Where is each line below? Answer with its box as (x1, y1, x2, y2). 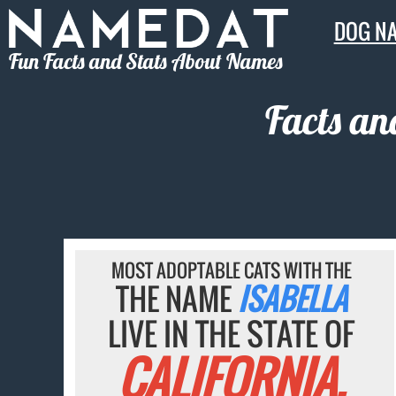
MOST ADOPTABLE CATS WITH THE (110, 256, 352, 285)
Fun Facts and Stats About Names (9, 47, 283, 74)
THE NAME (115, 276, 238, 322)
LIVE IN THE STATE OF (108, 310, 355, 357)
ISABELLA (237, 276, 347, 322)
